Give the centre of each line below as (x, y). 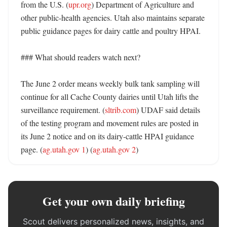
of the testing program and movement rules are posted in (110, 123)
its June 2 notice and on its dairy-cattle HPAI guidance (107, 136)
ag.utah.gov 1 (64, 149)
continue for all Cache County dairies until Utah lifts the (110, 97)
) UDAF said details (168, 110)
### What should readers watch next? (81, 57)
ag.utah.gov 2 (114, 149)
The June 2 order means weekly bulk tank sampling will (110, 83)
